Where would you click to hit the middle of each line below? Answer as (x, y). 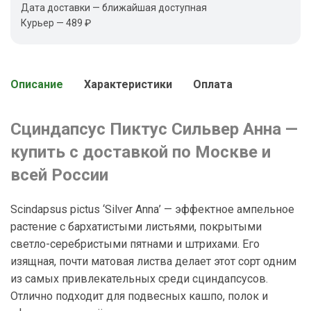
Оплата (213, 84)
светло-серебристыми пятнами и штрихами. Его (135, 244)
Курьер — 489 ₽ (56, 23)
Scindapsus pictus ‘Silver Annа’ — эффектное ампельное (152, 209)
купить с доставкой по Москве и (141, 152)
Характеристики (128, 84)
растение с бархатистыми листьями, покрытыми (136, 226)
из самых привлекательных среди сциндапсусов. (139, 278)
